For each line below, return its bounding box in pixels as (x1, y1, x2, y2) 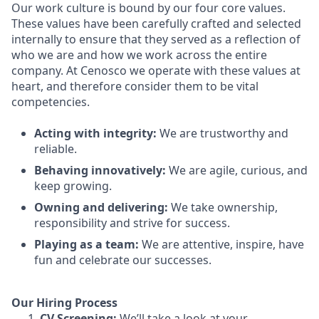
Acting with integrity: (34, 125, 159, 141)
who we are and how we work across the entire (11, 47, 267, 63)
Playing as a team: (34, 236, 142, 252)
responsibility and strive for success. (34, 215, 230, 231)
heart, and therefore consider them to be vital (11, 78, 258, 94)
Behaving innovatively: (34, 162, 169, 178)
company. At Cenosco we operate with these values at (11, 63, 300, 78)
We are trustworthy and (159, 125, 288, 141)
